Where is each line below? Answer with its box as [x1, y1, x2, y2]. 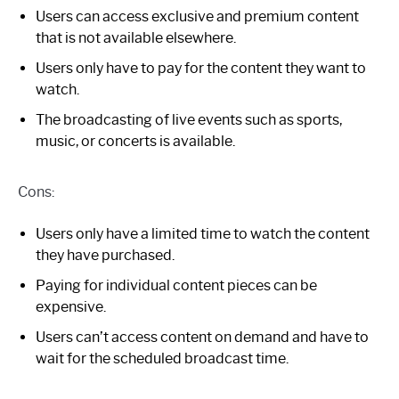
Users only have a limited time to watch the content [36, 224, 370, 242]
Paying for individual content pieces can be [36, 276, 317, 294]
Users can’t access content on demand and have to [36, 328, 369, 346]
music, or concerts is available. [36, 132, 235, 150]
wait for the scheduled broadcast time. [36, 349, 289, 367]
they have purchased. [36, 246, 175, 264]
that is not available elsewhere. [36, 28, 236, 46]
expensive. [36, 297, 106, 315]
